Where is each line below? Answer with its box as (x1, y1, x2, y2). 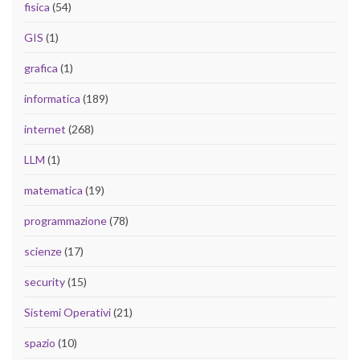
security (24, 275, 65, 289)
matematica (24, 183, 83, 198)
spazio (24, 336, 55, 350)
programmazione (24, 214, 107, 228)
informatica (24, 92, 80, 106)
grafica (24, 61, 58, 76)
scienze (24, 244, 62, 259)
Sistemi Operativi (24, 305, 111, 320)
